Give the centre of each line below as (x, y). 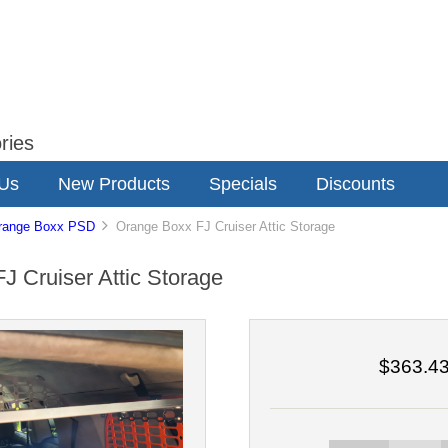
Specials (243, 183)
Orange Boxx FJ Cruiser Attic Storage (222, 227)
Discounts (355, 183)
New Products (114, 183)
